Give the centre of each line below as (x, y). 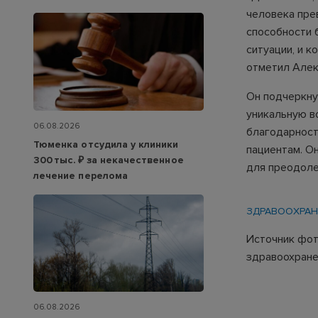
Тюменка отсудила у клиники (106, 144)
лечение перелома (81, 175)
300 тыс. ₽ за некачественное (109, 160)
